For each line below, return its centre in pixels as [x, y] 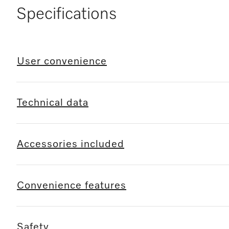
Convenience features [72, 185]
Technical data [53, 102]
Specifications [67, 14]
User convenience [62, 61]
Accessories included [71, 144]
